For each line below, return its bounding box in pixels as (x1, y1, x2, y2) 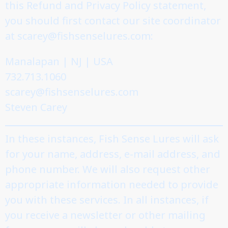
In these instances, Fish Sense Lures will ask (5, 131, 219, 146)
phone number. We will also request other (5, 162, 210, 176)
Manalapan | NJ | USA (5, 54, 113, 68)
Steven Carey (5, 100, 67, 114)
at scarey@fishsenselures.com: (5, 28, 153, 43)
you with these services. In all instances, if (5, 192, 209, 207)
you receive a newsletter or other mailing (5, 208, 206, 222)
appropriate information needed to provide (5, 177, 218, 191)
